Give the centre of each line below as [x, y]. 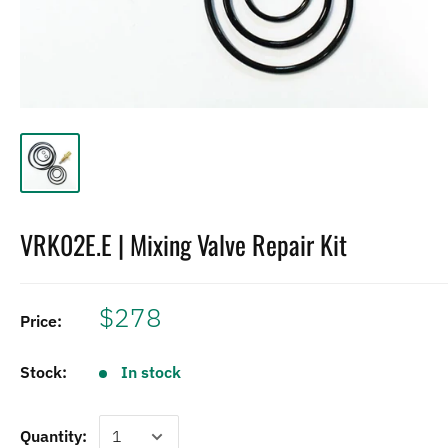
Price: [41, 320]
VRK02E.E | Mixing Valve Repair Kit [183, 244]
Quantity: [53, 435]
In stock [151, 371]
